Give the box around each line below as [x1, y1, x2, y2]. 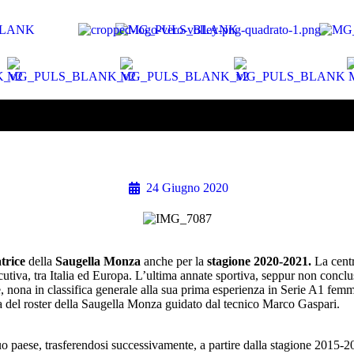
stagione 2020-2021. [207, 254, 314, 269]
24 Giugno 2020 [145, 181, 228, 194]
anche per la [144, 254, 207, 269]
